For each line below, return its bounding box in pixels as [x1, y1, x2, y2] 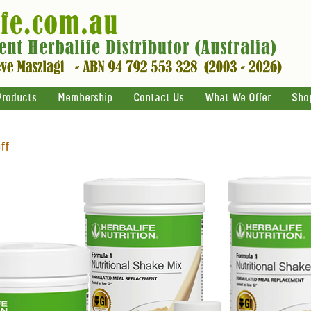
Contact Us [133, 92, 184, 104]
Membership [58, 92, 112, 104]
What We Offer [205, 92, 271, 104]
